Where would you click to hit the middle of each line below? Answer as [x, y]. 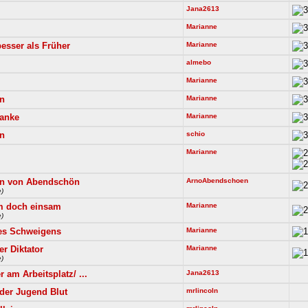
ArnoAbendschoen [217, 180]
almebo [199, 62]
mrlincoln [202, 290]
